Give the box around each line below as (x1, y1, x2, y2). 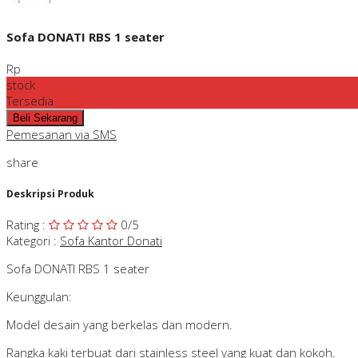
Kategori (6, 233, 50, 249)
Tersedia (6, 92, 54, 109)
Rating (6, 217, 39, 233)
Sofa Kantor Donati (60, 233, 162, 249)
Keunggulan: (6, 288, 72, 305)
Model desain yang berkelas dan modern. (6, 316, 233, 333)
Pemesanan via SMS (6, 125, 117, 142)
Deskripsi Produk (6, 186, 94, 201)
